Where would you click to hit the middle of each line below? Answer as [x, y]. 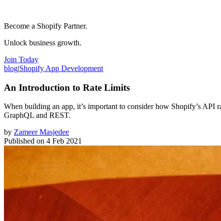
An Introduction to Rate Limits [67, 87]
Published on [24, 141]
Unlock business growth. [43, 42]
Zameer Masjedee [41, 132]
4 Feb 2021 [64, 141]
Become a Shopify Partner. [46, 26]
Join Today [21, 59]
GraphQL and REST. [37, 115]
